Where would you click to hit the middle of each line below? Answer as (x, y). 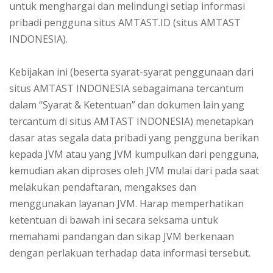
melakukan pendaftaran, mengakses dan (103, 187)
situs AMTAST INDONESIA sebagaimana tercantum (126, 89)
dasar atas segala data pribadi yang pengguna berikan (134, 138)
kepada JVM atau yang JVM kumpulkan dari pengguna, (134, 154)
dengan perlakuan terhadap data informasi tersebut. (130, 253)
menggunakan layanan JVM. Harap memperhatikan (126, 204)
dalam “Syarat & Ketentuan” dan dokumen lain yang (127, 105)
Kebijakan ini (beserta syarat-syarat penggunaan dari (131, 72)
